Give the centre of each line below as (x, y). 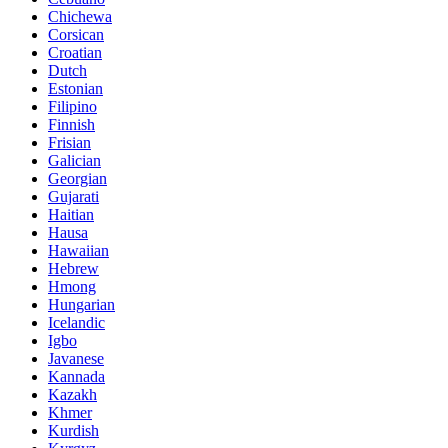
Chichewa (80, 17)
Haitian (71, 215)
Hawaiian (78, 251)
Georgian (77, 179)
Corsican (76, 35)
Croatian (75, 53)
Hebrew (73, 269)
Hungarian (81, 305)
